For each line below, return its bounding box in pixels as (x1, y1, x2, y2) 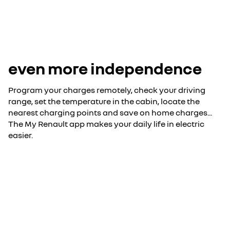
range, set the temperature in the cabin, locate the (8, 96, 200, 106)
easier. (8, 130, 33, 140)
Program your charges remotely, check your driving (8, 85, 205, 95)
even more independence (8, 59, 202, 78)
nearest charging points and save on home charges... (8, 107, 212, 118)
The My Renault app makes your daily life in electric (8, 119, 204, 129)
